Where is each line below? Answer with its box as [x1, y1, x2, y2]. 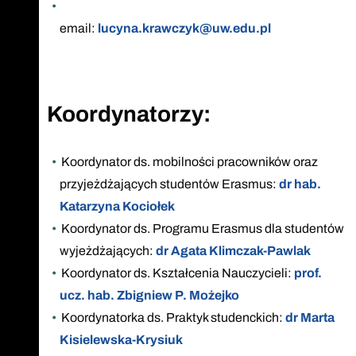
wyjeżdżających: [60, 243, 156, 257]
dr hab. [279, 176, 321, 191]
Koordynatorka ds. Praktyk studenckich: [60, 310, 285, 324]
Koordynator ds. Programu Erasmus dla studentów [60, 221, 344, 235]
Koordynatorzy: [47, 101, 211, 126]
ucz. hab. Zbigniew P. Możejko [60, 288, 239, 302]
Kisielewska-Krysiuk [60, 332, 183, 346]
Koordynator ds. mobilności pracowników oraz [60, 154, 318, 168]
